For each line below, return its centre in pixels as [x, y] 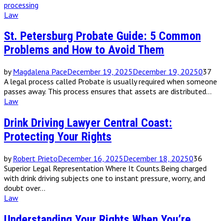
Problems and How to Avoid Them [84, 50]
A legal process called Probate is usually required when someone [110, 82]
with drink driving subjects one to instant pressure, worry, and [105, 178]
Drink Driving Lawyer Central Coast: [88, 123]
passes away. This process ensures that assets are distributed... [108, 92]
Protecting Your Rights [58, 137]
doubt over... [25, 188]
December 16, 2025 [91, 159]
